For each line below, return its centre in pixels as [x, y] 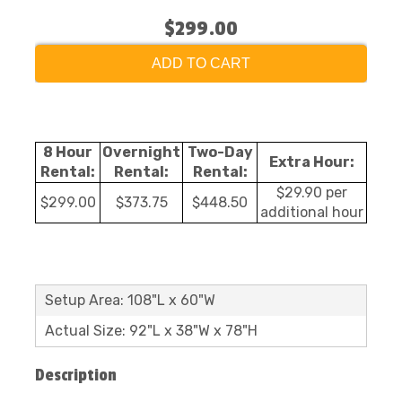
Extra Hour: [312, 162]
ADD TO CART [201, 63]
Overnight [141, 152]
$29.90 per [312, 192]
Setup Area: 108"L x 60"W [130, 300]
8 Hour [68, 152]
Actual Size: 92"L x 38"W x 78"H [151, 331]
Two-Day [220, 152]
